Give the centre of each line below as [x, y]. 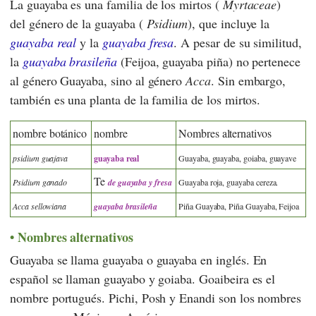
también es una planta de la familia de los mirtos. [135, 99]
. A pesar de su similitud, [238, 42]
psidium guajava [41, 158]
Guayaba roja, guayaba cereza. [229, 182]
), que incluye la [229, 23]
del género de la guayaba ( [78, 23]
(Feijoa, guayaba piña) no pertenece [208, 61]
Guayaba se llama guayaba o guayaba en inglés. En [139, 260]
